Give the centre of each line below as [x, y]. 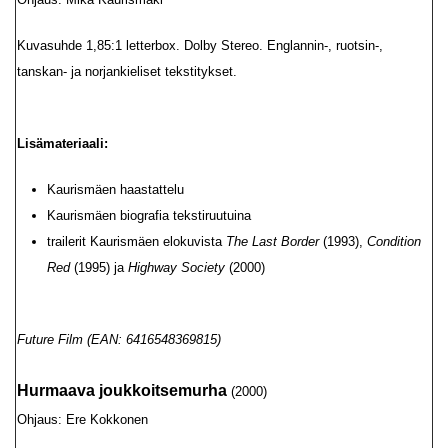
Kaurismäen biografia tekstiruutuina [149, 215]
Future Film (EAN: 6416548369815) [119, 339]
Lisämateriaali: [62, 143]
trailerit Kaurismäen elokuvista [136, 241]
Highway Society [178, 267]
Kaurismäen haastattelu [115, 189]
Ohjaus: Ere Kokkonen [82, 419]
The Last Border [274, 241]
